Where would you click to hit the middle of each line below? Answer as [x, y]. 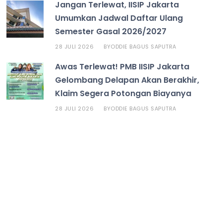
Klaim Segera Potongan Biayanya [123, 93]
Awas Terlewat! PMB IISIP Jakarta [122, 66]
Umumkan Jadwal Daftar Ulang [119, 18]
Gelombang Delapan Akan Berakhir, [127, 80]
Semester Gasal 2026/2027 [111, 31]
